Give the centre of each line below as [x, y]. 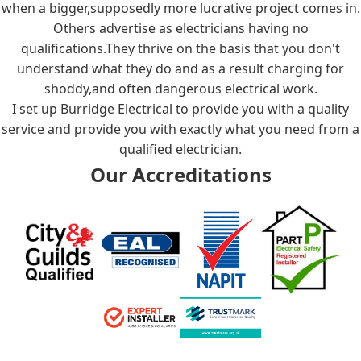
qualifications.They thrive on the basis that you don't [180, 48]
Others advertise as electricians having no [180, 28]
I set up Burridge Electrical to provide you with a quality [180, 109]
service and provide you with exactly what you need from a [180, 129]
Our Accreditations [180, 174]
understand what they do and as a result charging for [180, 68]
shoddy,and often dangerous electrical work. [180, 89]
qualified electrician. [180, 149]
